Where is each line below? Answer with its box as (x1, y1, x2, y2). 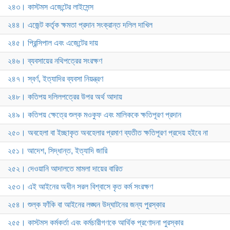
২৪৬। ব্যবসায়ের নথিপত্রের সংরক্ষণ (8, 56, 102, 66)
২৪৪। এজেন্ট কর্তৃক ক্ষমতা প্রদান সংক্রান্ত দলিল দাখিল (8, 21, 152, 30)
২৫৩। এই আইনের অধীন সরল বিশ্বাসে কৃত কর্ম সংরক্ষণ (8, 182, 153, 191)
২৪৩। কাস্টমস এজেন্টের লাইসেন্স (8, 3, 93, 12)
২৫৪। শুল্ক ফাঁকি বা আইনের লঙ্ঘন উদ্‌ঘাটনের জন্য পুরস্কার (8, 200, 165, 209)
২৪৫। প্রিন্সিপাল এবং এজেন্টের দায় (8, 39, 98, 48)
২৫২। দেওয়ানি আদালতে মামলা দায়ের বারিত (8, 164, 123, 174)
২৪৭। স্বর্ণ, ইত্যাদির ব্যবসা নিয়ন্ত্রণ (8, 74, 103, 84)
